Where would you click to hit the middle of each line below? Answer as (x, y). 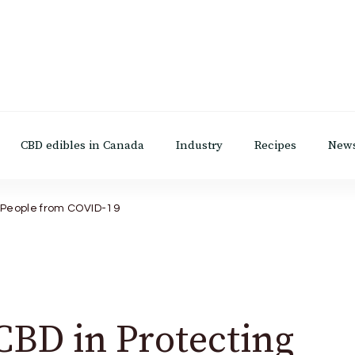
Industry (199, 145)
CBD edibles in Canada (82, 145)
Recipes (275, 145)
